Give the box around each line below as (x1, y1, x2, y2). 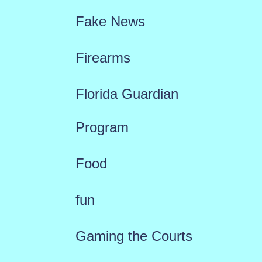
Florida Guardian (75, 86, 178, 102)
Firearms (75, 50, 130, 66)
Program (75, 119, 129, 136)
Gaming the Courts (75, 228, 192, 244)
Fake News (75, 13, 145, 30)
